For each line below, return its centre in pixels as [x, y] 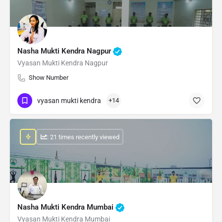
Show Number [49, 78]
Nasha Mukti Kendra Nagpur [65, 51]
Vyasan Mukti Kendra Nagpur [63, 63]
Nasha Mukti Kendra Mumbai [66, 207]
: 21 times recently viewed [83, 137]
